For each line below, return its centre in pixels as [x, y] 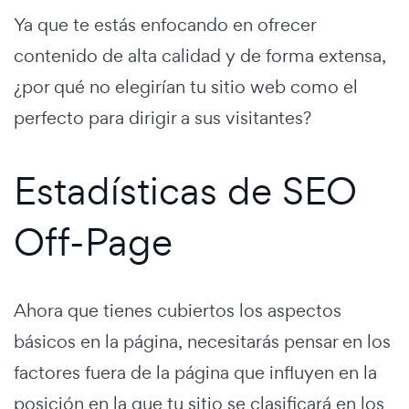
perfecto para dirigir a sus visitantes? [163, 117]
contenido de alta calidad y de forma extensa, [200, 55]
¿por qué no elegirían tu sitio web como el [186, 86]
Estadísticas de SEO [185, 190]
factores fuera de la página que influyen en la [195, 372]
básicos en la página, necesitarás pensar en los [202, 341]
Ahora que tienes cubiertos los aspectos [178, 310]
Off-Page [93, 241]
